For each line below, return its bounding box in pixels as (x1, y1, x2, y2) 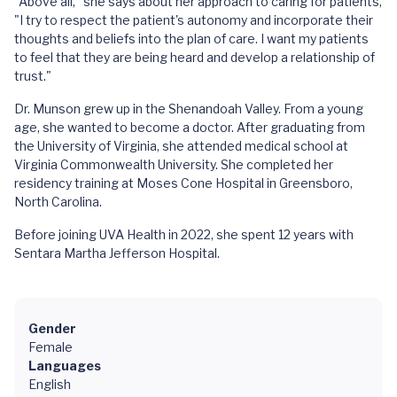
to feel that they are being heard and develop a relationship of (14, 50, 375, 65)
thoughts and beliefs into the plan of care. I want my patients (14, 31, 369, 46)
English (28, 377, 71, 392)
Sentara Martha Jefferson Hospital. (14, 245, 220, 261)
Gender (28, 321, 76, 336)
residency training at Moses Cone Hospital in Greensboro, (14, 175, 353, 191)
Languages (28, 358, 101, 373)
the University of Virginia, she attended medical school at (14, 138, 348, 153)
